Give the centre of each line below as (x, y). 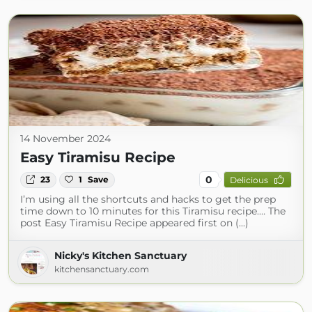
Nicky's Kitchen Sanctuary (120, 256)
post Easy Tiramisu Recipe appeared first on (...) (134, 223)
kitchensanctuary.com (102, 270)
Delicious (249, 180)
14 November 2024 (65, 139)
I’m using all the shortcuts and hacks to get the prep (148, 200)
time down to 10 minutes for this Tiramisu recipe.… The (153, 211)
